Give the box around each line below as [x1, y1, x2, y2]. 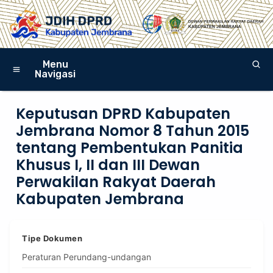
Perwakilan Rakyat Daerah [16, 172, 216, 193]
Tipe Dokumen [22, 233, 82, 244]
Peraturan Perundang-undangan [22, 252, 151, 263]
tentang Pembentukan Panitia [16, 138, 243, 158]
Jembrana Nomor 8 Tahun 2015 [16, 121, 249, 141]
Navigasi [35, 68, 76, 80]
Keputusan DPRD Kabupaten [16, 104, 230, 124]
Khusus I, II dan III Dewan [16, 155, 200, 175]
